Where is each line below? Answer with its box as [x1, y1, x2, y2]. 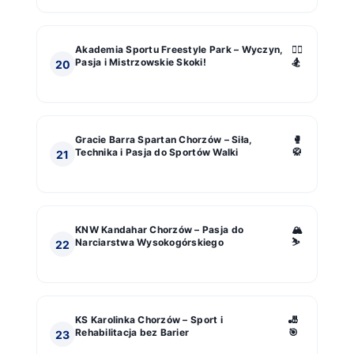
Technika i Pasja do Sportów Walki [75, 146, 239, 159]
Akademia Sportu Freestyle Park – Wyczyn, [75, 43, 284, 56]
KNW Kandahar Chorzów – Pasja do [75, 224, 244, 236]
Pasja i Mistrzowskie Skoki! [75, 56, 207, 69]
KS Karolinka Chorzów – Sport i [75, 314, 223, 326]
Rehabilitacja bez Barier [75, 326, 190, 339]
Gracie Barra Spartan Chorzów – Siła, [75, 134, 253, 146]
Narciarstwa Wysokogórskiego [75, 236, 224, 249]
